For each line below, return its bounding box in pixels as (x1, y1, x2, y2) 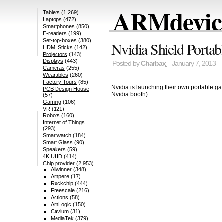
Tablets (42, 9, 60, 16)
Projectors (42, 51, 67, 57)
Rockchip (51, 180, 74, 187)
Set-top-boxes (42, 37, 77, 44)
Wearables (42, 72, 68, 78)
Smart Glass (42, 139, 73, 146)
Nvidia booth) (111, 90, 148, 98)
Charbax (140, 60, 166, 68)
